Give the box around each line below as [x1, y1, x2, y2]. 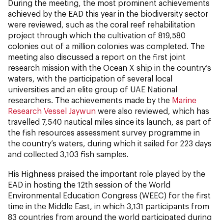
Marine [172, 95, 196, 105]
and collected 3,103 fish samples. [8, 149, 129, 159]
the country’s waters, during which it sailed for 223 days [8, 138, 212, 148]
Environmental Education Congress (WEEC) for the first [8, 191, 211, 200]
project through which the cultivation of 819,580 [8, 30, 186, 40]
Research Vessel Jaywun [8, 106, 96, 116]
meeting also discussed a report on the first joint [8, 52, 186, 62]
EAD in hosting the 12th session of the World [8, 180, 170, 190]
